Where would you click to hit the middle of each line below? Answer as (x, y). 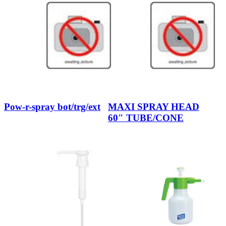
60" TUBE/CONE (146, 118)
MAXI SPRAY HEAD (154, 107)
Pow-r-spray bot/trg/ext (52, 107)
